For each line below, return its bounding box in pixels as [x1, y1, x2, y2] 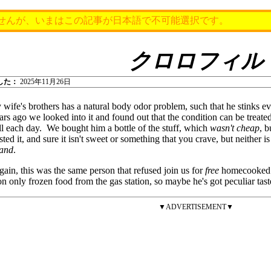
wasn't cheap [210, 123, 260, 134]
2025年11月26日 [20, 77, 71, 87]
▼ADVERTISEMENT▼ [158, 203, 233, 212]
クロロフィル [129, 49, 263, 74]
